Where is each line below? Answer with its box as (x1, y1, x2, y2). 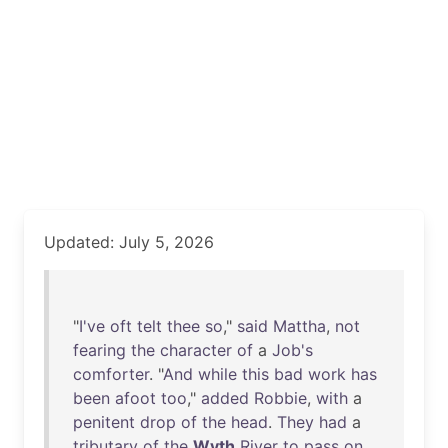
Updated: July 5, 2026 (44, 232, 214, 252)
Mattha (273, 316, 326, 336)
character (160, 340, 232, 360)
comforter (73, 364, 149, 384)
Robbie (254, 388, 307, 408)
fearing (73, 340, 126, 360)
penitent (73, 412, 135, 432)
